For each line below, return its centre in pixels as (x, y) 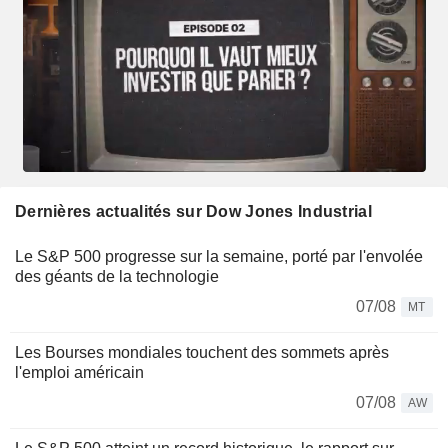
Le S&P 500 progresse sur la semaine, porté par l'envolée (219, 257)
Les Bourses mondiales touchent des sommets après (202, 353)
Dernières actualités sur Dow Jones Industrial (193, 212)
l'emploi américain (79, 373)
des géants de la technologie (117, 277)
